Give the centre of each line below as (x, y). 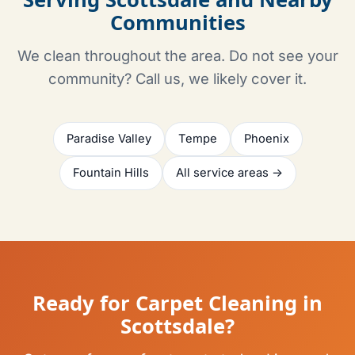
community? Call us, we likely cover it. (177, 79)
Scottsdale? (177, 326)
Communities (177, 23)
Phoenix (266, 139)
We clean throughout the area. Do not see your (177, 56)
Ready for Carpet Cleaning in (177, 303)
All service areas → (229, 173)
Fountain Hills (111, 173)
